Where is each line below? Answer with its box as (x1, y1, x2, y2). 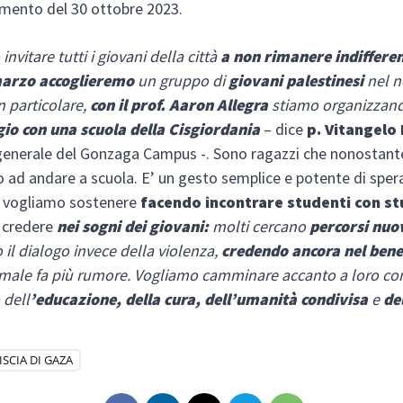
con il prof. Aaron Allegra (90, 94, 269, 115)
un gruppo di (134, 69, 229, 91)
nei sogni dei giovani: (57, 215, 210, 237)
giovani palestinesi (228, 69, 364, 91)
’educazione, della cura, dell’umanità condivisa (30, 288, 369, 309)
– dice (260, 118, 308, 139)
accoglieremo (39, 69, 135, 91)
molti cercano (209, 215, 310, 237)
